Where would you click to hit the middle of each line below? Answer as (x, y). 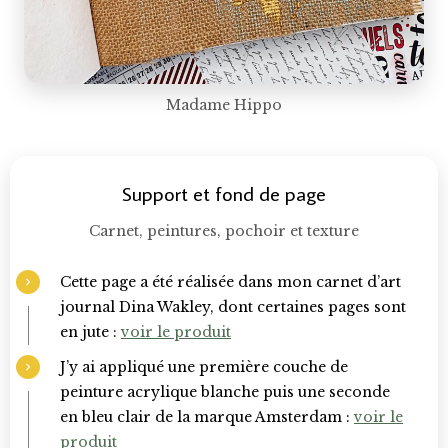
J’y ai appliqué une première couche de (204, 367)
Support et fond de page (224, 193)
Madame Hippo (224, 105)
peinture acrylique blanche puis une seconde (225, 392)
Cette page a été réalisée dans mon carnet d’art (230, 282)
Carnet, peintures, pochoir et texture (224, 231)
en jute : (90, 332)
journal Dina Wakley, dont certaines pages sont (233, 307)
